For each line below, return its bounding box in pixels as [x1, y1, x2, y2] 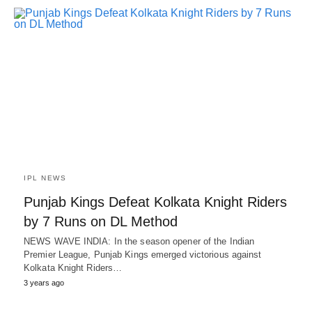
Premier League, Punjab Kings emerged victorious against [24, 249, 262, 260]
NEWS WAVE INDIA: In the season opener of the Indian [24, 235, 255, 247]
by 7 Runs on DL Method [24, 213, 178, 229]
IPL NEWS [24, 173, 66, 182]
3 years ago [24, 278, 64, 287]
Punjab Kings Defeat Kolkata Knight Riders [24, 194, 287, 210]
